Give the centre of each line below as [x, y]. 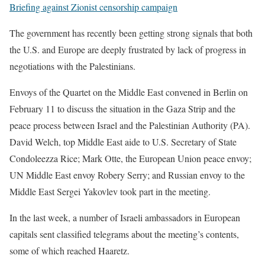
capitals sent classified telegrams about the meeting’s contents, [124, 234]
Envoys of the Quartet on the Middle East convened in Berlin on [129, 92]
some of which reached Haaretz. [70, 251]
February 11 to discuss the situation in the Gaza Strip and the [122, 109]
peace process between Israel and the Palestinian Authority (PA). [130, 125]
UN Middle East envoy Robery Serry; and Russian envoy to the [127, 175]
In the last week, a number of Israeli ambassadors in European [125, 217]
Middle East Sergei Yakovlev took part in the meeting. [110, 191]
